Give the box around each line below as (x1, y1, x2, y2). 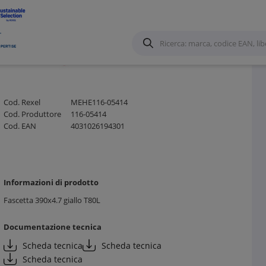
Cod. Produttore (3, 108, 61, 119)
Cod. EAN (3, 120, 36, 131)
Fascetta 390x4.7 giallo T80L (3, 194, 100, 205)
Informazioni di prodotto (3, 176, 99, 188)
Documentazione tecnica (3, 221, 102, 232)
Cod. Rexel (3, 96, 40, 107)
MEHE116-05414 (68, 96, 128, 107)
